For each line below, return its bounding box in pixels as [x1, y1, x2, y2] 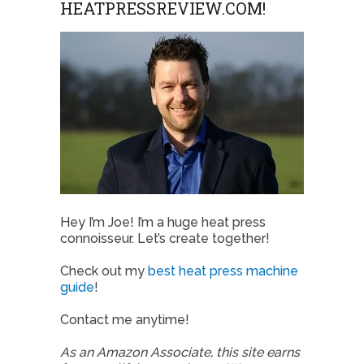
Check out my [59, 263, 148, 279]
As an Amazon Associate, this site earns [59, 344, 300, 361]
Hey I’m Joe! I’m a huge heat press [59, 214, 266, 231]
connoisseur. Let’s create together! [59, 231, 270, 247]
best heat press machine [147, 263, 298, 279]
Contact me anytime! [59, 312, 189, 328]
